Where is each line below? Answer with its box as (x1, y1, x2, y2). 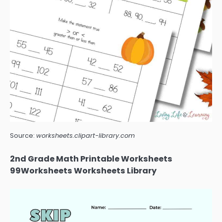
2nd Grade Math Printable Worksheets (10, 153, 172, 165)
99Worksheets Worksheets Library (10, 165, 157, 176)
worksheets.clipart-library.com (36, 131, 135, 140)
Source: (10, 131, 36, 140)
